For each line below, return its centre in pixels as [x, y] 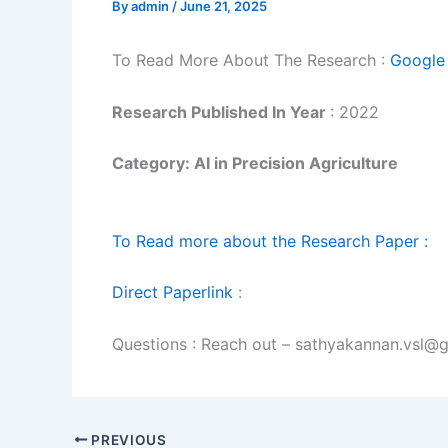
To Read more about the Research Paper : [270, 240]
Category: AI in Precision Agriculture [255, 163]
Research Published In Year [221, 111]
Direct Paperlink [172, 292]
